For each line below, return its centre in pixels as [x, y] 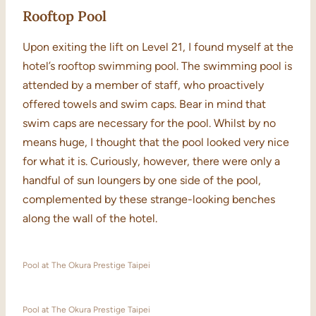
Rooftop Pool [65, 16]
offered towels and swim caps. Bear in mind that [144, 104]
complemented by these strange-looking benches [149, 200]
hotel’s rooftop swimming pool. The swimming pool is [157, 66]
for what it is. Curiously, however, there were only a [151, 162]
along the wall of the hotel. [90, 219]
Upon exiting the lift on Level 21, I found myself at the [158, 47]
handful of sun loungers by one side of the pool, [142, 181]
